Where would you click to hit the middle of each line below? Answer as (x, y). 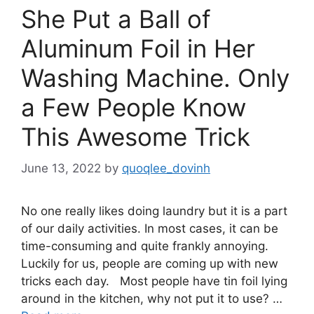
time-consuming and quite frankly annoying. (145, 246)
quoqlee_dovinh (166, 168)
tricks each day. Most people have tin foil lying (154, 281)
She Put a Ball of (116, 19)
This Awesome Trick (136, 137)
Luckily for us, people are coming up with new (150, 263)
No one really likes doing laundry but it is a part (154, 211)
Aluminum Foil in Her (138, 48)
